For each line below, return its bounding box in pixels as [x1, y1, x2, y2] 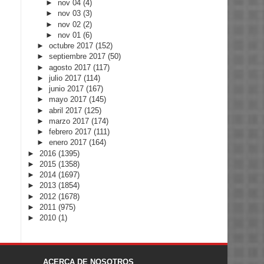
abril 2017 [48, 105, 84, 115]
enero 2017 [48, 138, 89, 147]
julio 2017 [48, 73, 84, 82]
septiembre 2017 [48, 52, 108, 61]
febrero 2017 [48, 127, 94, 137]
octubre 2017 [48, 41, 95, 51]
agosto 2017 [48, 62, 93, 72]
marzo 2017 [48, 116, 91, 126]
